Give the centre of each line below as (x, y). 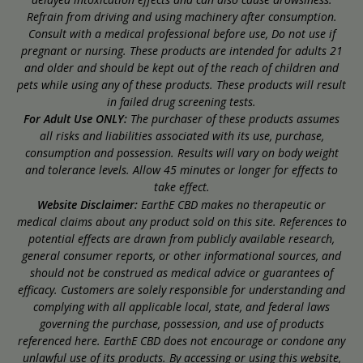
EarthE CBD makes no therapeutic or (232, 204)
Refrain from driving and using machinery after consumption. (181, 16)
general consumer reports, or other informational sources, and (181, 255)
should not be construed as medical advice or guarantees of (181, 272)
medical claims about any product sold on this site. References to (181, 221)
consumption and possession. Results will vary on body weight (181, 152)
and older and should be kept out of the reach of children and (181, 67)
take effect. (181, 186)
